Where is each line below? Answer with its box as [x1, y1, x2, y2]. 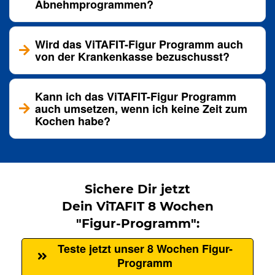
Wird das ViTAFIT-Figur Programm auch [35, 36, 243, 52]
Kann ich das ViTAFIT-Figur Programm [35, 88, 236, 104]
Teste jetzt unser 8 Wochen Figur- [53, 239, 238, 257]
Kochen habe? [35, 112, 110, 129]
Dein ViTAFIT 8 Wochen [61, 198, 214, 214]
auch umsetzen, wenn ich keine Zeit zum [35, 100, 247, 117]
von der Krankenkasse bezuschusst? [35, 48, 230, 64]
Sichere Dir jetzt [85, 181, 190, 196]
